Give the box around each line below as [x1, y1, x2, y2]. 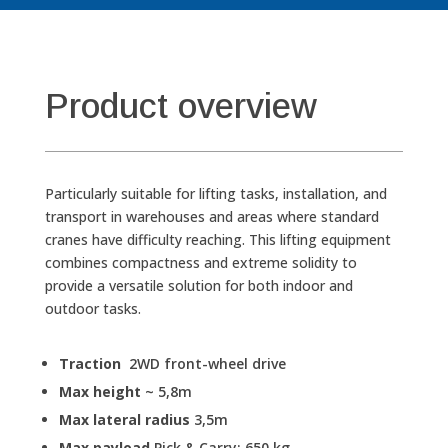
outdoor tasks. [44, 299, 141, 319]
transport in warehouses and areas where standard [44, 207, 379, 227]
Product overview [44, 86, 317, 126]
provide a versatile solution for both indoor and [44, 276, 353, 296]
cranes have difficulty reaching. [44, 230, 249, 250]
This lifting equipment [248, 230, 391, 250]
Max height [58, 382, 141, 402]
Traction [58, 354, 129, 374]
